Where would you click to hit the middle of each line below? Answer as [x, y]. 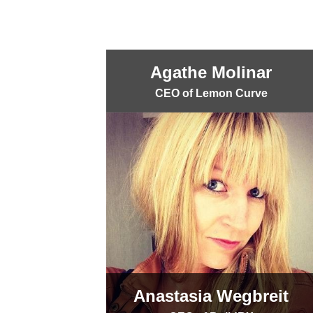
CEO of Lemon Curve [211, 93]
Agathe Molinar [211, 72]
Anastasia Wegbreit [211, 296]
